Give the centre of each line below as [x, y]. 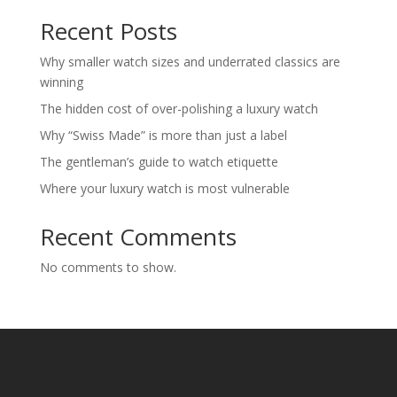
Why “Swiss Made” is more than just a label [163, 136]
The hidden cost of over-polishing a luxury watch [179, 109]
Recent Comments [138, 237]
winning [61, 82]
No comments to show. [108, 268]
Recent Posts [108, 31]
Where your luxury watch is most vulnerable [164, 189]
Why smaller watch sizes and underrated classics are [190, 62]
